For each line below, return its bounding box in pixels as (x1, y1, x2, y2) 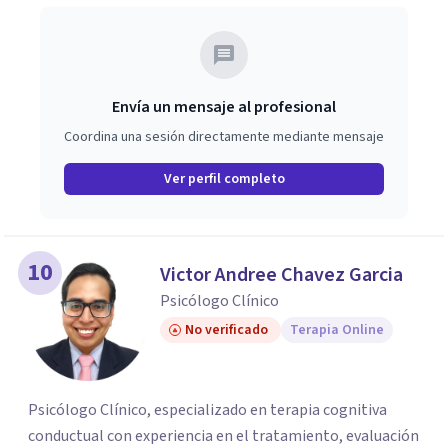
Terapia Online (290, 320, 384, 340)
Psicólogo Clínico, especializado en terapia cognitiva (28, 399, 387, 421)
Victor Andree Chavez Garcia (160, 261, 403, 289)
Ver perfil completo (163, 169, 285, 189)
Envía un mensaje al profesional (112, 96, 336, 118)
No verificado (185, 320, 268, 340)
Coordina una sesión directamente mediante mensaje (64, 127, 384, 147)
